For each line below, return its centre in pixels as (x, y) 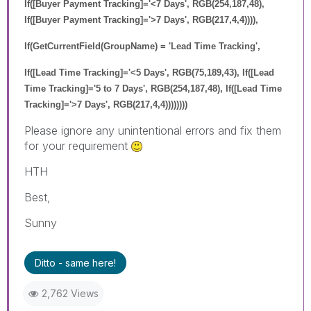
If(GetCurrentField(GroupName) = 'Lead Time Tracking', (142, 46)
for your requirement (78, 145)
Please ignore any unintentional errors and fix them (153, 130)
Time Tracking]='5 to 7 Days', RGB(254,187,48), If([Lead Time (153, 88)
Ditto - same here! (75, 262)
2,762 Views (70, 293)
